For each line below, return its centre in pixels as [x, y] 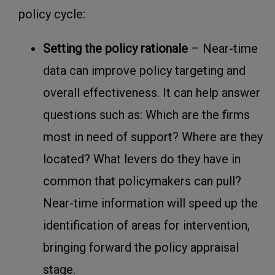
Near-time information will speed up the [150, 203]
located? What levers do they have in [142, 159]
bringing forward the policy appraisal [141, 248]
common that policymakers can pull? [142, 181]
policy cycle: [52, 14]
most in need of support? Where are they [153, 137]
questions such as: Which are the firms [146, 115]
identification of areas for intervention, [146, 226]
